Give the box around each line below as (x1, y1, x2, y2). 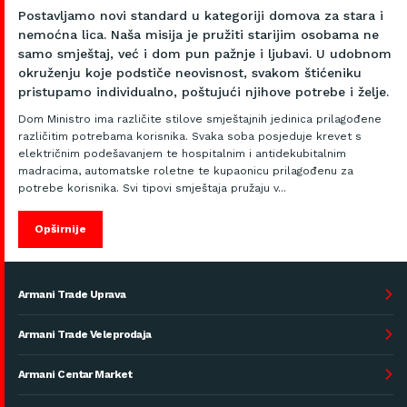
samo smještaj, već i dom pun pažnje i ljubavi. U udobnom (18, 46, 392, 62)
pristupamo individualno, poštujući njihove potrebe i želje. (18, 84, 389, 100)
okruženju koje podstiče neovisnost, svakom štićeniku (18, 65, 362, 81)
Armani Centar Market (18, 368, 132, 382)
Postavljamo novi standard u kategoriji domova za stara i (18, 8, 383, 24)
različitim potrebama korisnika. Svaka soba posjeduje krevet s (18, 130, 362, 144)
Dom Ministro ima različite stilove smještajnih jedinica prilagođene (18, 113, 382, 126)
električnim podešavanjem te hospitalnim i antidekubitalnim (18, 147, 346, 161)
